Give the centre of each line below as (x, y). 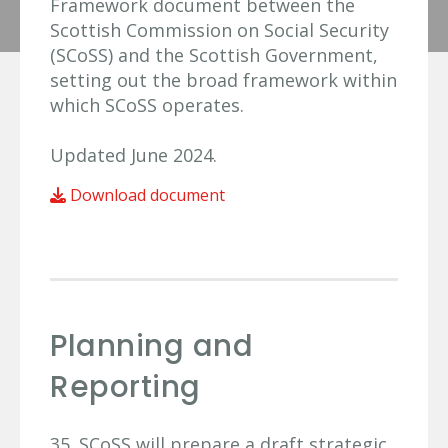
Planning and (151, 346)
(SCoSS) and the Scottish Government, (214, 55)
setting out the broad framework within (223, 80)
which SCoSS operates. (147, 105)
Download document (145, 195)
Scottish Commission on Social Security (219, 30)
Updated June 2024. (133, 155)
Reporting (125, 387)
